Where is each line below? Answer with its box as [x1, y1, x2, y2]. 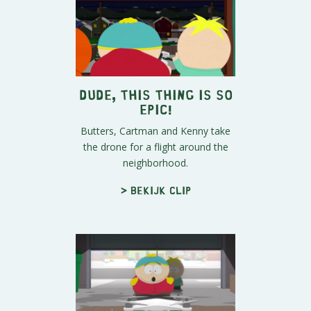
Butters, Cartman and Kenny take [81, 124, 230, 138]
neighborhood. [123, 156, 188, 170]
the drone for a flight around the [83, 140, 228, 154]
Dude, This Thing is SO [78, 91, 233, 98]
